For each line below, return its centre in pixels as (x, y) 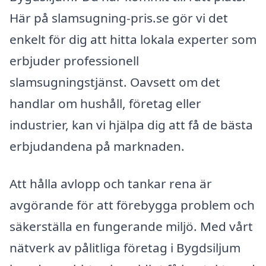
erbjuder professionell (74, 60)
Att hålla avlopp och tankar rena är (111, 184)
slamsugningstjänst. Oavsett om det (115, 82)
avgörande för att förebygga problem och (132, 205)
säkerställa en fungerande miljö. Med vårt (131, 227)
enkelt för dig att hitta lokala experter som (133, 39)
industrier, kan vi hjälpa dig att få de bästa (131, 124)
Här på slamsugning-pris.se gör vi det (119, 18)
